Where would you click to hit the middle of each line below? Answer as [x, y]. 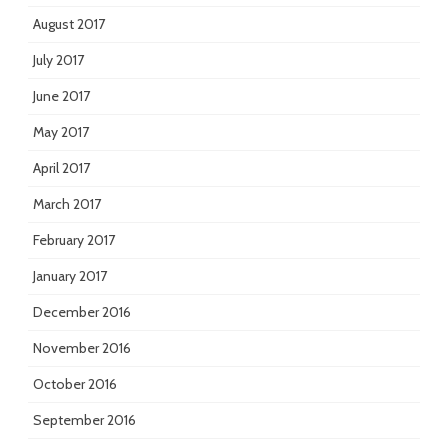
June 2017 [61, 96]
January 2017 [70, 276]
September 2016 [84, 420]
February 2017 [74, 240]
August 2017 [69, 24]
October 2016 [75, 384]
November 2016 [82, 348]
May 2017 [61, 132]
